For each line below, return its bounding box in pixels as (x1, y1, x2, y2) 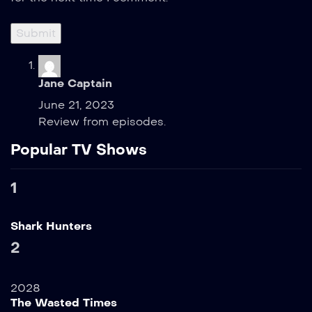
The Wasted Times (10, 296, 117, 309)
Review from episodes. (38, 115, 166, 128)
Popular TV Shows (10, 141, 147, 159)
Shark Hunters (10, 219, 92, 233)
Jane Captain (38, 77, 112, 90)
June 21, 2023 (38, 98, 114, 111)
